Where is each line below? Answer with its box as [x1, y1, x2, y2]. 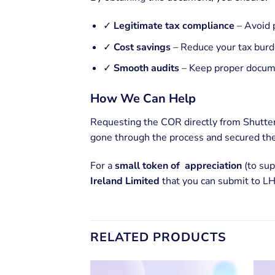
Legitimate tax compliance [113, 19, 234, 33]
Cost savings [113, 40, 171, 54]
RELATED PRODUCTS [90, 228, 227, 246]
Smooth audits [113, 61, 179, 76]
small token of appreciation [115, 158, 242, 172]
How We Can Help [90, 90, 196, 107]
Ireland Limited [90, 174, 160, 188]
